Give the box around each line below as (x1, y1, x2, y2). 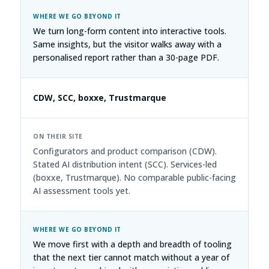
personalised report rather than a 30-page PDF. (33, 52, 219, 63)
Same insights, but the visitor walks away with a (33, 38, 222, 50)
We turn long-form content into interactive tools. (33, 25, 226, 37)
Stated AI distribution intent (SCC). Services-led (33, 159, 217, 170)
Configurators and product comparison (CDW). (33, 145, 217, 157)
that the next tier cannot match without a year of (33, 252, 229, 263)
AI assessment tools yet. (33, 185, 130, 196)
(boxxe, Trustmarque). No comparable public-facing (33, 172, 236, 183)
